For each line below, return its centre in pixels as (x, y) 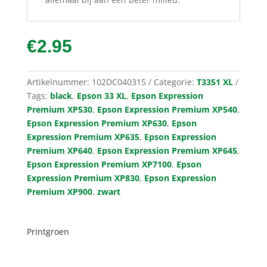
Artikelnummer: (59, 82)
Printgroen (48, 232)
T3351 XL (215, 82)
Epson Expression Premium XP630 (97, 123)
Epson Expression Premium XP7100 (99, 164)
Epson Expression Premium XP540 (167, 110)
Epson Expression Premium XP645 (167, 151)
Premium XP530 (59, 110)
